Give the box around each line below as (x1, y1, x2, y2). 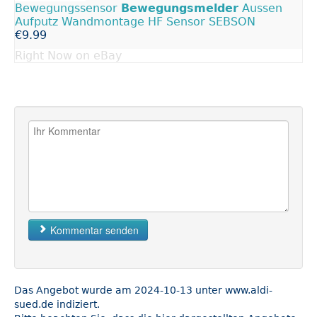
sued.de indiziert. (14, 298, 100, 310)
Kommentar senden (47, 222, 139, 237)
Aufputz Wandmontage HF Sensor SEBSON (15, 14, 255, 28)
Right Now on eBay (15, 48, 122, 62)
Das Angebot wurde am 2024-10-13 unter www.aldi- (14, 284, 272, 296)
